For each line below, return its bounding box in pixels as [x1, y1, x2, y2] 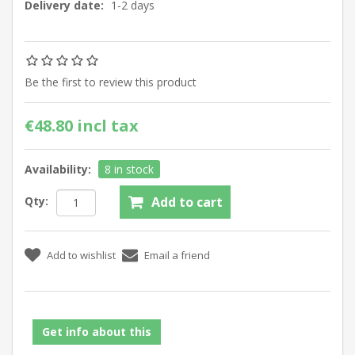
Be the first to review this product [25, 74, 197, 90]
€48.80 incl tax [25, 114, 139, 136]
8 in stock [105, 161, 154, 177]
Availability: [25, 161, 91, 177]
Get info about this [42, 323, 151, 339]
